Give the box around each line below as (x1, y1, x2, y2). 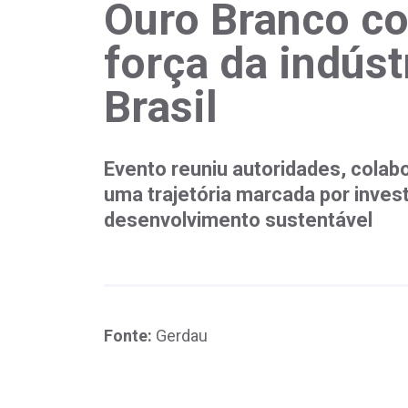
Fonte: (104, 326, 156, 346)
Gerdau (156, 326, 208, 346)
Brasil (104, 81, 218, 134)
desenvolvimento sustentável (104, 209, 372, 232)
